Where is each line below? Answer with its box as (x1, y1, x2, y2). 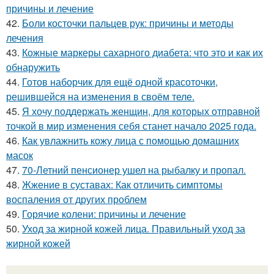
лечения (6, 30, 43, 45)
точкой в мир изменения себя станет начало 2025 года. (6, 118, 256, 133)
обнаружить (6, 59, 60, 74)
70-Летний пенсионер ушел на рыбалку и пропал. (22, 162, 246, 177)
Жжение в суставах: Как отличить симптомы (22, 177, 223, 191)
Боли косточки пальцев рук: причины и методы (22, 15, 234, 30)
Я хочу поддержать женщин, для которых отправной (22, 103, 260, 118)
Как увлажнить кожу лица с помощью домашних (22, 133, 239, 147)
